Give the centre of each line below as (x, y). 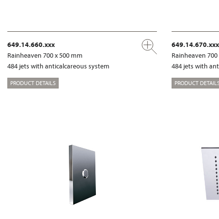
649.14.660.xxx (31, 45)
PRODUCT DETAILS (33, 83)
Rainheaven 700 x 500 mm (45, 55)
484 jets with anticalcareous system (58, 66)
